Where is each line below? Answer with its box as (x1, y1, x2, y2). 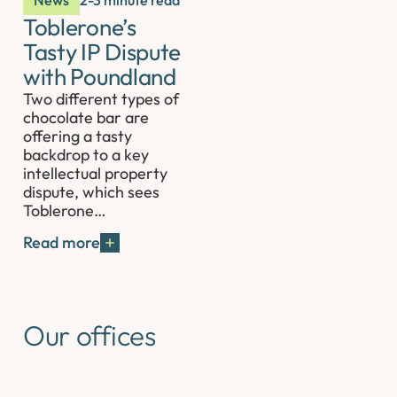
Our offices (23, 318, 156, 354)
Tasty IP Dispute (23, 37, 181, 67)
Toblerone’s (23, 12, 136, 43)
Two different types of (23, 89, 180, 110)
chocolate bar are (23, 107, 150, 128)
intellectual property (23, 163, 168, 184)
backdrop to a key (23, 144, 150, 166)
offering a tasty (23, 126, 133, 147)
